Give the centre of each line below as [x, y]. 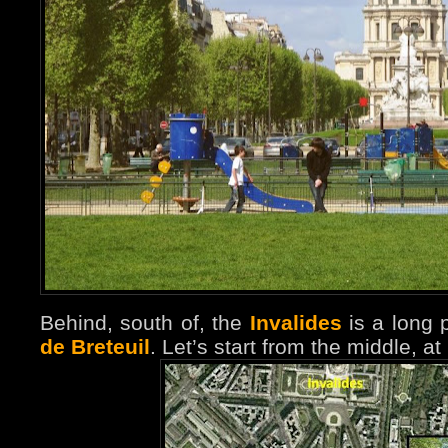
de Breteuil [95, 347]
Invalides [295, 323]
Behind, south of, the [145, 323]
